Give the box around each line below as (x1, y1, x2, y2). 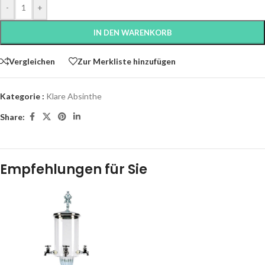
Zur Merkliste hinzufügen (77, 56, 176, 66)
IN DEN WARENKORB (93, 28, 172, 37)
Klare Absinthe (46, 91, 102, 101)
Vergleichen (9, 56, 55, 66)
